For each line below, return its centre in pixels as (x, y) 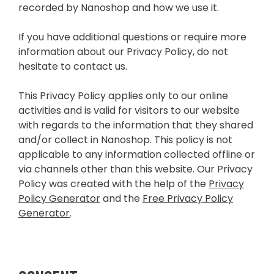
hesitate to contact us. (73, 67)
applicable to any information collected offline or (137, 155)
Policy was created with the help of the (113, 184)
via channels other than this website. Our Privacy (135, 169)
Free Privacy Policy (188, 199)
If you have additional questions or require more (132, 37)
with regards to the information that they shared (136, 125)
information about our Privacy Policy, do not (123, 52)
